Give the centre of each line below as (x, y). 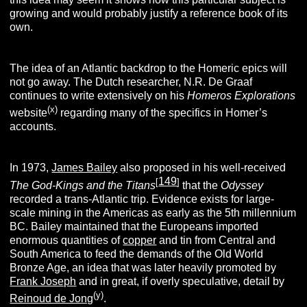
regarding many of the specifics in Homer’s (163, 113)
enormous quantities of (66, 241)
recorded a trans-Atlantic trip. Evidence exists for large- (142, 199)
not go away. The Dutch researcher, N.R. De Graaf (131, 82)
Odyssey (242, 186)
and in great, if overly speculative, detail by (181, 282)
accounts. (33, 127)
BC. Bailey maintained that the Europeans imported (134, 227)
